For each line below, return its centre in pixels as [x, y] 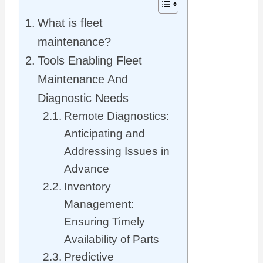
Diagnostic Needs [83, 98]
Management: [99, 204]
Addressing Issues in [117, 151]
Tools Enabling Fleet [90, 61]
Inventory [87, 187]
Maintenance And [83, 80]
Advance [86, 169]
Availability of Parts [111, 240]
